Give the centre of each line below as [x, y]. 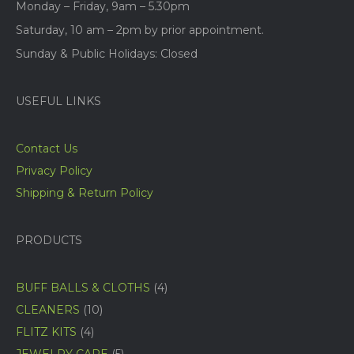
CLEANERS [48, 310]
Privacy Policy [54, 171]
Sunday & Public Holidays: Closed [107, 54]
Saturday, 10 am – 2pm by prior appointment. [140, 30]
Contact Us [47, 149]
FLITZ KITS [46, 332]
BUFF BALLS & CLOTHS [83, 288]
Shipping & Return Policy [85, 193]
